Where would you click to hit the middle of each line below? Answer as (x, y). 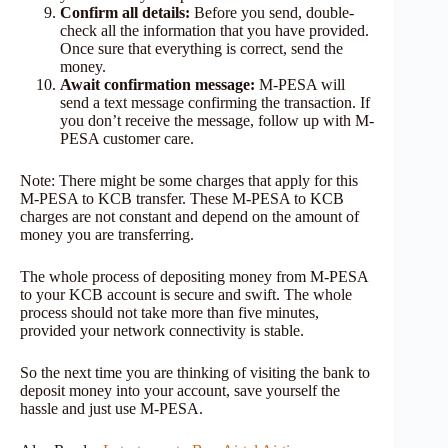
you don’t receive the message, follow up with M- (217, 120)
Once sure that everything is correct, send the (201, 48)
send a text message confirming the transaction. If (215, 102)
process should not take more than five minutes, (169, 312)
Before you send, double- (272, 12)
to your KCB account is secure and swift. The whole (186, 294)
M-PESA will (300, 84)
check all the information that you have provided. (214, 30)
